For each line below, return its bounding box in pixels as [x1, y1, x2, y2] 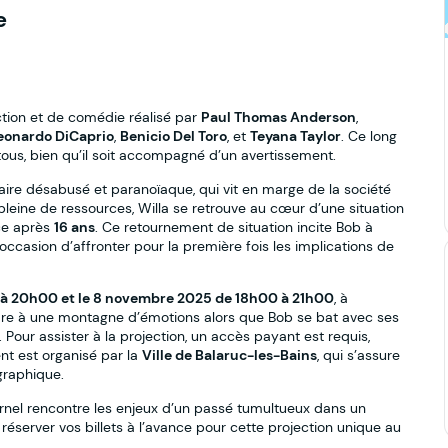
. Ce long [341, 127, 397, 146]
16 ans [54, 217, 95, 236]
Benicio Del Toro [120, 127, 227, 146]
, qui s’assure [317, 346, 400, 365]
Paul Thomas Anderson [201, 108, 356, 127]
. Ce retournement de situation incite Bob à [95, 217, 373, 236]
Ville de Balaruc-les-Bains [142, 346, 317, 365]
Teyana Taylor [250, 127, 341, 146]
